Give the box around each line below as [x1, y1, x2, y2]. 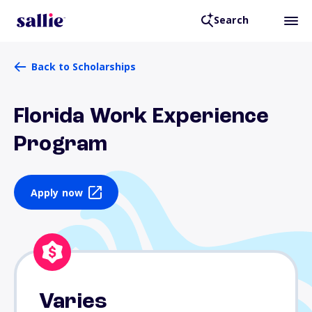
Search [213, 13, 249, 27]
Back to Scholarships [31, 60, 136, 73]
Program [14, 134, 108, 156]
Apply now [30, 185, 84, 199]
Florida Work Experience [14, 106, 270, 128]
